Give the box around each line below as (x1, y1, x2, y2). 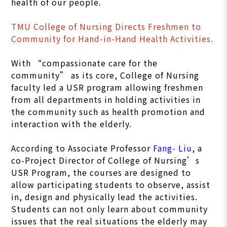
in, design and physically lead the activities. (11, 191, 198, 203)
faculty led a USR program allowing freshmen (11, 81, 204, 94)
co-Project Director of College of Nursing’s (11, 154, 200, 167)
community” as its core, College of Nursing (11, 69, 200, 82)
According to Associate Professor (11, 142, 154, 155)
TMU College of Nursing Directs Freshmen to (11, 20, 202, 33)
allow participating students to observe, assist (11, 178, 211, 191)
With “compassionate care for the (11, 57, 158, 69)
